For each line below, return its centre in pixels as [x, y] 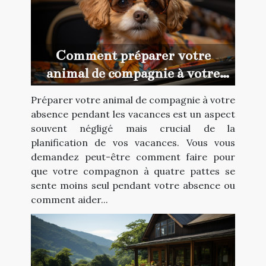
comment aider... [69, 199]
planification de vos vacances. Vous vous [133, 142]
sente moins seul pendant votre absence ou [133, 185]
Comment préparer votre [133, 55]
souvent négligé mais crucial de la [133, 128]
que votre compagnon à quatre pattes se [133, 171]
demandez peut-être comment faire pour [133, 156]
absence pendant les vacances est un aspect [133, 114]
